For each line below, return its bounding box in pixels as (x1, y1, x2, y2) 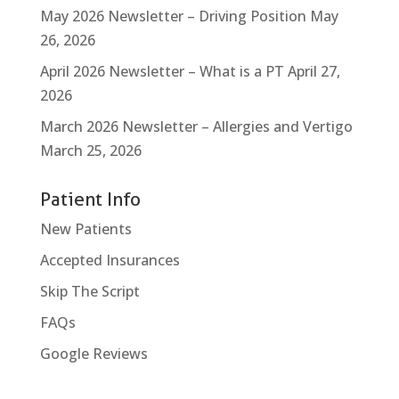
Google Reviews (39, 344, 148, 363)
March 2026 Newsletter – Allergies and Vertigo (39, 117, 353, 136)
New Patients (39, 219, 132, 239)
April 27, (287, 61, 340, 81)
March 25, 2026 (39, 141, 142, 160)
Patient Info (39, 188, 141, 210)
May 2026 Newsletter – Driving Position (39, 6, 306, 26)
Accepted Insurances (39, 250, 180, 270)
